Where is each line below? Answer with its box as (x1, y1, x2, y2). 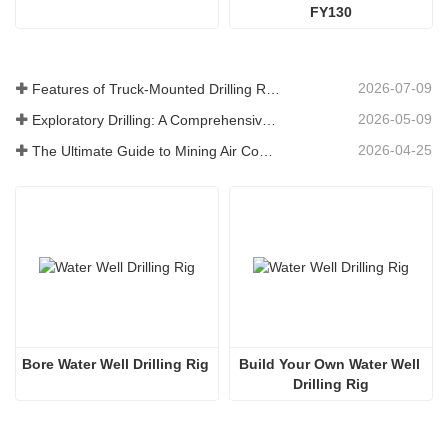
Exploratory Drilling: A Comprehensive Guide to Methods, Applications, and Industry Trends (262, 112, 276, 129)
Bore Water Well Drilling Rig (22, 356, 209, 373)
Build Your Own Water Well (238, 356, 420, 373)
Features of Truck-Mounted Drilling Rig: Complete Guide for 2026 (266, 80, 280, 97)
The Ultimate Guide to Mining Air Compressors (259, 143, 273, 160)
